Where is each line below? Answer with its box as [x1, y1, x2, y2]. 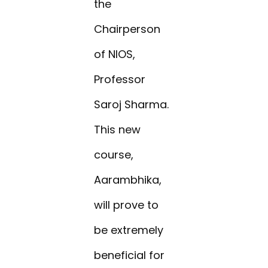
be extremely [94, 223, 164, 238]
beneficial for [94, 248, 165, 263]
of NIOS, [94, 47, 136, 62]
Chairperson [94, 22, 161, 37]
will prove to [94, 197, 159, 213]
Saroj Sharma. [94, 97, 169, 112]
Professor [94, 72, 146, 87]
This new [94, 122, 141, 138]
